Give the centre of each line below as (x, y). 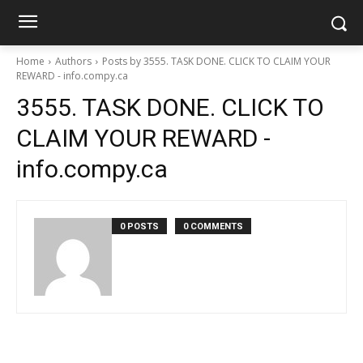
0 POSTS (139, 226)
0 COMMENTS (213, 226)
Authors (73, 61)
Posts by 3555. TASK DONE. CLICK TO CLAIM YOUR (216, 61)
